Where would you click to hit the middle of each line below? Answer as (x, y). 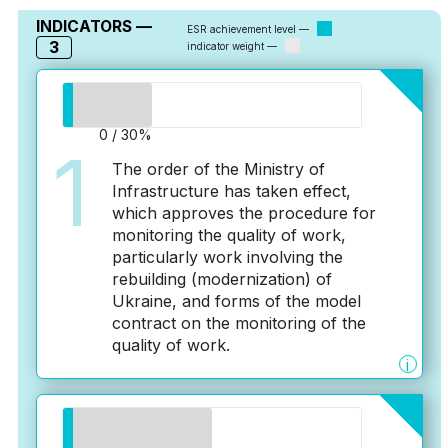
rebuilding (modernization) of (221, 279)
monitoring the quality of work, (228, 235)
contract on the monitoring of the (238, 323)
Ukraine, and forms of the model (236, 301)
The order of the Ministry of (218, 169)
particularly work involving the (227, 257)
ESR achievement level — (250, 29)
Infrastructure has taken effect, (231, 191)
